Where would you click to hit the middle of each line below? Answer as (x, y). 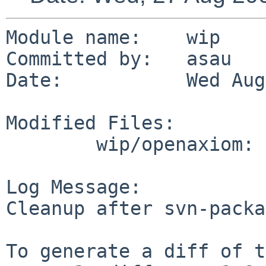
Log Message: (74, 187)
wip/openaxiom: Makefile (51, 144)
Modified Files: (91, 123)
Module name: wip (113, 37)
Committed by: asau (119, 58)
